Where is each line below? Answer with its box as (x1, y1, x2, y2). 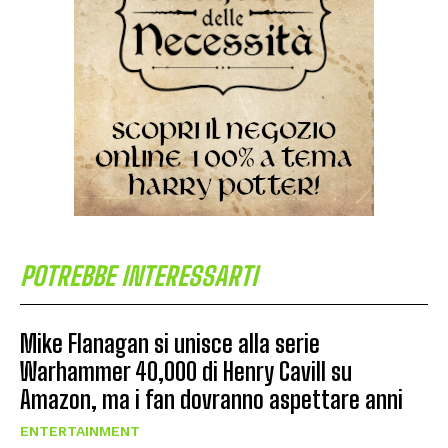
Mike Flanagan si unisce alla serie (20, 328, 320, 358)
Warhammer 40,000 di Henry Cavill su (20, 356, 352, 386)
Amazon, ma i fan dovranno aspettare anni (20, 384, 403, 414)
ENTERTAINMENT (20, 422, 140, 439)
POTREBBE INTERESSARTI (20, 259, 257, 292)
